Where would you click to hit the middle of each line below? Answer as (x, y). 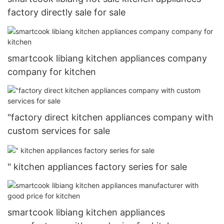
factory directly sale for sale (66, 12)
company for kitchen (52, 71)
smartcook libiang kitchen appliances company (107, 58)
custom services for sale (59, 130)
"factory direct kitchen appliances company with (110, 117)
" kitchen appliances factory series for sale (97, 166)
